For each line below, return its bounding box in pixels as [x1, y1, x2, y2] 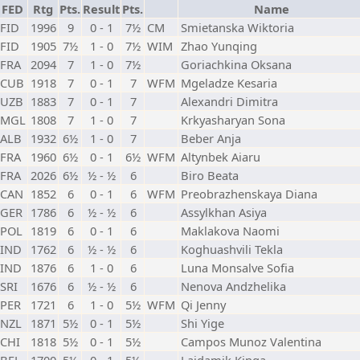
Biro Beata [181, 167, 239, 183]
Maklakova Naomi [181, 223, 280, 239]
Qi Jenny [181, 297, 226, 313]
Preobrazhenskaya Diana [181, 186, 317, 202]
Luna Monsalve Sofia [181, 260, 294, 276]
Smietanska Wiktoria [181, 19, 294, 35]
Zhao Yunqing [181, 38, 257, 54]
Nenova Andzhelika [181, 278, 286, 294]
